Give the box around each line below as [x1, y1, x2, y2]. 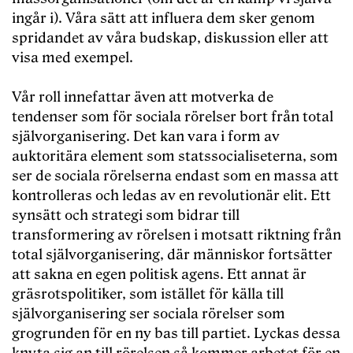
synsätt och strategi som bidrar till [12, 207, 240, 225]
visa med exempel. [12, 50, 133, 67]
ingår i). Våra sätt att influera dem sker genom [12, 10, 315, 28]
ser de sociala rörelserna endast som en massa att [12, 168, 339, 185]
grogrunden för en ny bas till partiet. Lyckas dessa [12, 325, 340, 343]
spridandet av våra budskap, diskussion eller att [12, 30, 329, 47]
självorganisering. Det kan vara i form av [12, 128, 280, 146]
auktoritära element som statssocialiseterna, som [12, 148, 338, 165]
